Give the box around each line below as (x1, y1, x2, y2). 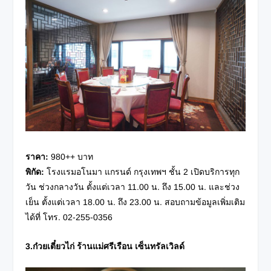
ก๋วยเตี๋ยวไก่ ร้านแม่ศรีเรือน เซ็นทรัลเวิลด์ (33, 241, 185, 251)
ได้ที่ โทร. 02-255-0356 (25, 212, 113, 223)
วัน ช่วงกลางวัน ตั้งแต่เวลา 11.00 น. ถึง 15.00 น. (25, 182, 209, 192)
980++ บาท (48, 152, 94, 162)
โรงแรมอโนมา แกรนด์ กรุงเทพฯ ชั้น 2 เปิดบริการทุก (44, 167, 240, 177)
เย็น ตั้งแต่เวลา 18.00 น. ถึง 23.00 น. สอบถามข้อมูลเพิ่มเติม (25, 197, 246, 207)
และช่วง (209, 182, 240, 192)
